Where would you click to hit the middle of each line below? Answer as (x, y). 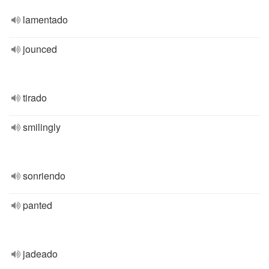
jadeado (40, 254)
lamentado (45, 20)
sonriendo (44, 176)
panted (38, 205)
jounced (40, 49)
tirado (35, 98)
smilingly (42, 127)
